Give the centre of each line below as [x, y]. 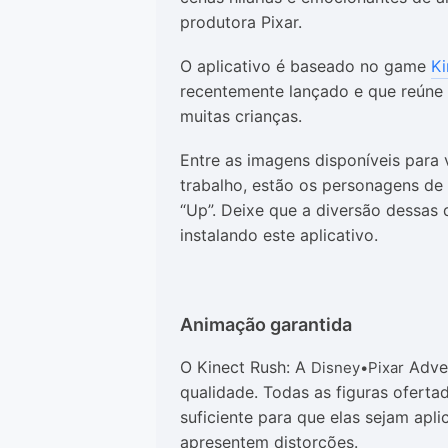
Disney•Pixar [357, 367]
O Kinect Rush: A [245, 367]
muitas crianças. [241, 116]
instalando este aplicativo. [279, 235]
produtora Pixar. [241, 22]
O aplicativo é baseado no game [305, 66]
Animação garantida [266, 324]
